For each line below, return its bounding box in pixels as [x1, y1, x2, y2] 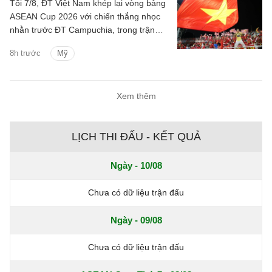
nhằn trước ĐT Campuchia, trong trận [10, 24, 155, 35]
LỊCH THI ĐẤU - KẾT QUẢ [71, 130, 201, 143]
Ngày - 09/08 [110, 214, 162, 225]
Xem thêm [116, 90, 156, 101]
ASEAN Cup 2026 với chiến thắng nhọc [10, 11, 160, 21]
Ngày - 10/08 [110, 160, 162, 171]
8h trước [10, 48, 41, 58]
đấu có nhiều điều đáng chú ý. [10, 38, 126, 48]
